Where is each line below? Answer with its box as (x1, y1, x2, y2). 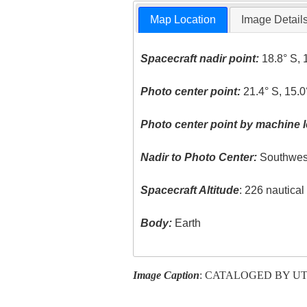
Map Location (150, 14, 217, 26)
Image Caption (132, 269, 199, 281)
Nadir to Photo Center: (140, 151, 258, 164)
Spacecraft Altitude (140, 184, 240, 197)
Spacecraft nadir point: (140, 53, 260, 65)
